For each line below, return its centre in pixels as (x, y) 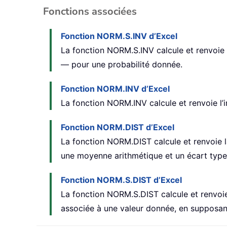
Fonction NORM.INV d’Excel (115, 89)
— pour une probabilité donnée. (122, 65)
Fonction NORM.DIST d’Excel (118, 127)
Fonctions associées (90, 12)
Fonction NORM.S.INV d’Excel (119, 36)
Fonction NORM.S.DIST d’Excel (121, 180)
